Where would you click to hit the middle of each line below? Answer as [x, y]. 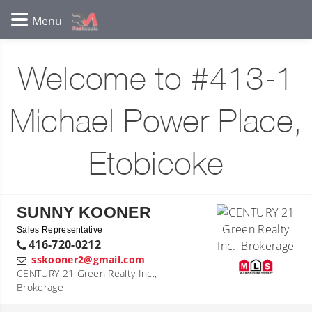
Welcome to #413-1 [156, 81]
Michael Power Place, [156, 124]
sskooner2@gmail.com [88, 259]
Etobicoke [156, 166]
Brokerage [40, 287]
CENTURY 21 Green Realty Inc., [87, 273]
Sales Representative [60, 230]
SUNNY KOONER [84, 212]
